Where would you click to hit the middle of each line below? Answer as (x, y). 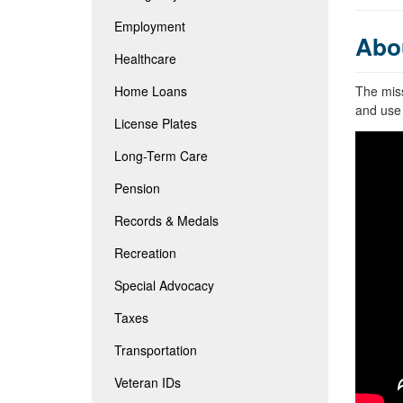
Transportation (156, 349)
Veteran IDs (148, 382)
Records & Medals (166, 220)
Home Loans (151, 90)
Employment (150, 26)
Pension (137, 188)
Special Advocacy (164, 285)
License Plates (156, 123)
